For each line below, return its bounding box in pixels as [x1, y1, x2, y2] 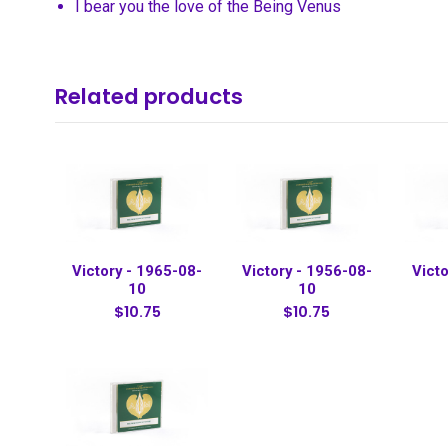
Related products [55, 81, 243, 113]
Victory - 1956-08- [241, 261, 372, 280]
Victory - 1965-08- [72, 261, 203, 280]
